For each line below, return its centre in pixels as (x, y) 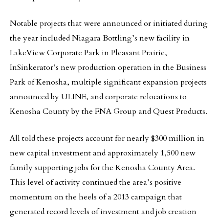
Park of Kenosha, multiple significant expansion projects (108, 82)
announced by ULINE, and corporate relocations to (98, 97)
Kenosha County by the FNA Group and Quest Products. (109, 111)
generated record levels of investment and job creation (103, 212)
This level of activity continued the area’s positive (96, 182)
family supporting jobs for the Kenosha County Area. (102, 168)
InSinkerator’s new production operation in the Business (108, 67)
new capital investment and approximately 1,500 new (103, 153)
